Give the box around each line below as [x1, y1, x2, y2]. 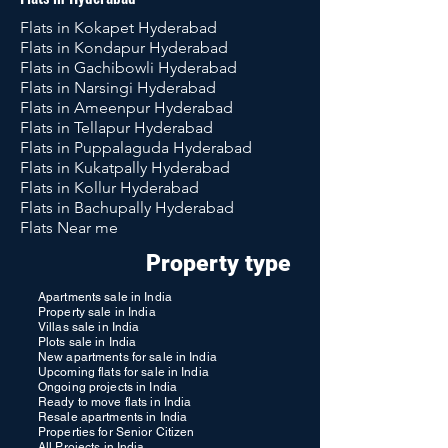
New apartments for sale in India [38, 350, 217, 364]
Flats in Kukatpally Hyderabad [20, 158, 230, 177]
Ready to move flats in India [38, 395, 192, 409]
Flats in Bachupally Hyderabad [20, 198, 234, 217]
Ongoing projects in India [38, 380, 177, 394]
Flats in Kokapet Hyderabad [20, 18, 217, 37]
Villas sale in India [38, 320, 140, 334]
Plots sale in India [38, 335, 137, 349]
